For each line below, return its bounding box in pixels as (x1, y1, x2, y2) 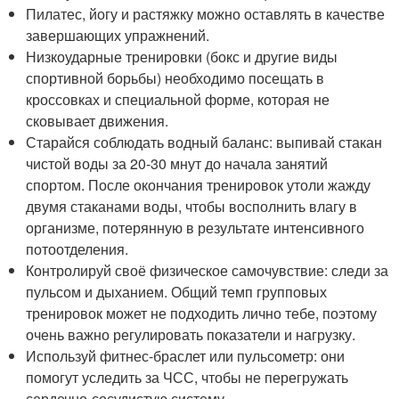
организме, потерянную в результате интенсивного (26, 217, 365, 238)
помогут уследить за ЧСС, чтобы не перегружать (26, 367, 349, 387)
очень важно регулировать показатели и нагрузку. (26, 324, 356, 345)
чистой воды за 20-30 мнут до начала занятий (26, 153, 329, 174)
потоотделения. (26, 239, 129, 259)
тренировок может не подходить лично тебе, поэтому (26, 303, 378, 323)
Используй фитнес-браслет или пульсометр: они (26, 346, 346, 366)
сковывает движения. (26, 110, 169, 131)
